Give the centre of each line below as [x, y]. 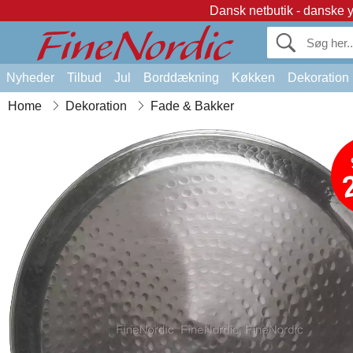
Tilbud [84, 78]
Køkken [253, 78]
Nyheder [30, 78]
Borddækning [181, 78]
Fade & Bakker [192, 106]
